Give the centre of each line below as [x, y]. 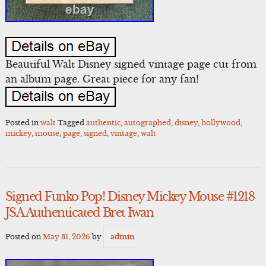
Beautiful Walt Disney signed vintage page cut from [131, 64]
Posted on [24, 236]
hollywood [221, 122]
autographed [147, 122]
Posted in [23, 122]
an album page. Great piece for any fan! [102, 79]
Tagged [72, 122]
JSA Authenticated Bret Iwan [79, 213]
